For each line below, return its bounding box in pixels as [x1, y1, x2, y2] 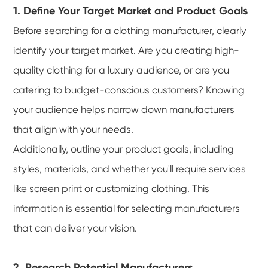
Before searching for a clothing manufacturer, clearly [13, 25, 247, 36]
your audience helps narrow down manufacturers [13, 103, 235, 115]
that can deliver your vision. [13, 222, 138, 234]
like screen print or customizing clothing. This [13, 182, 210, 194]
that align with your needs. [13, 123, 134, 135]
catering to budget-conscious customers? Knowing [13, 84, 245, 96]
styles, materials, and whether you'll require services [13, 163, 246, 175]
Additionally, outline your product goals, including [13, 143, 234, 155]
